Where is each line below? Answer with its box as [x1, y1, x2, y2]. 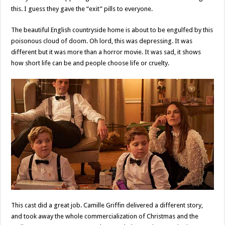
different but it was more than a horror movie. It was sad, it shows [11, 48, 201, 56]
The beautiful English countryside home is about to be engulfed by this [11, 26, 213, 34]
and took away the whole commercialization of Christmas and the [11, 212, 199, 220]
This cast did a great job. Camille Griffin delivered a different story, [11, 201, 203, 209]
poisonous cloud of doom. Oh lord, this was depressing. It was [11, 37, 193, 45]
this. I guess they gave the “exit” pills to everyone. [11, 5, 153, 13]
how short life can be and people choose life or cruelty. [11, 59, 170, 67]
